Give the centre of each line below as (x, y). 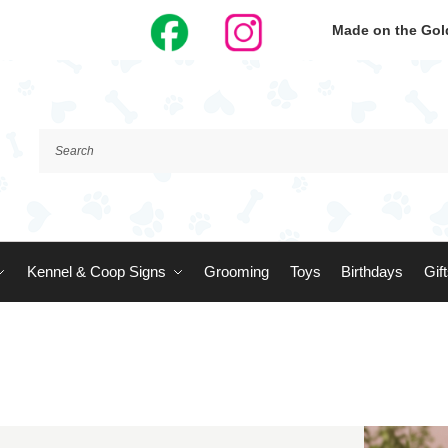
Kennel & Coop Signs (96, 271)
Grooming (236, 271)
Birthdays (372, 271)
